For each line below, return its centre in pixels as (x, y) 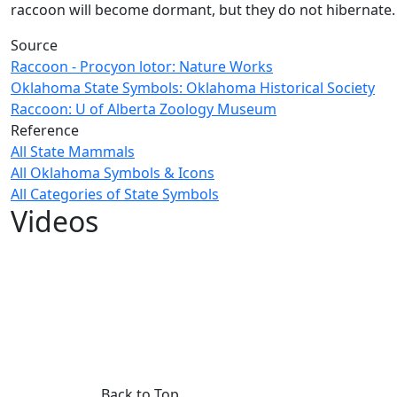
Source (34, 46)
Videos (54, 222)
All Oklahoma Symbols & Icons (113, 173)
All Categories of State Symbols (115, 195)
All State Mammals (73, 152)
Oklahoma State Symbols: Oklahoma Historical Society (193, 88)
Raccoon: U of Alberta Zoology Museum (144, 109)
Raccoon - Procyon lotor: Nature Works (142, 67)
